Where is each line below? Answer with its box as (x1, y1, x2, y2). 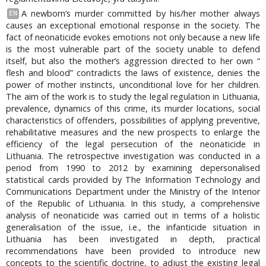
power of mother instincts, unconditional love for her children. (6, 78, 260, 90)
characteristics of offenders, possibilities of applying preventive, (6, 114, 260, 126)
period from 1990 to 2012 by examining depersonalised (6, 161, 260, 173)
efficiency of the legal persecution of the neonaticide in (6, 138, 260, 150)
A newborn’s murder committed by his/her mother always (21, 7, 260, 19)
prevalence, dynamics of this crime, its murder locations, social (6, 102, 260, 114)
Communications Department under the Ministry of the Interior (6, 185, 260, 197)
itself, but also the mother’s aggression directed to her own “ (6, 55, 260, 66)
